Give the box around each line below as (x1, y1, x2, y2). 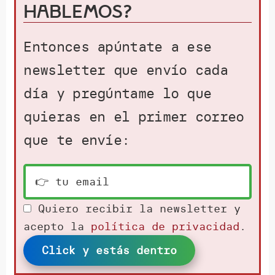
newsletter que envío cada (23, 61, 228, 79)
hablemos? (23, 1, 133, 23)
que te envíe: (23, 131, 130, 149)
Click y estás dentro (42, 243, 177, 258)
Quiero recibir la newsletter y (38, 201, 241, 216)
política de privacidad (91, 219, 240, 234)
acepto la (23, 219, 91, 234)
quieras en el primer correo (23, 107, 244, 126)
